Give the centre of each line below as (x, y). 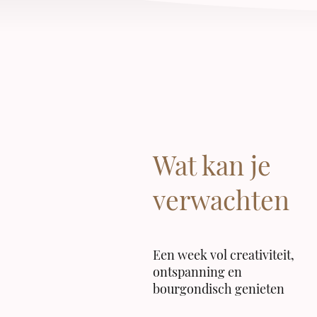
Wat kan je (212, 164)
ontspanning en (197, 271)
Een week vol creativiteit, (224, 254)
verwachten (221, 199)
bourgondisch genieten (219, 288)
